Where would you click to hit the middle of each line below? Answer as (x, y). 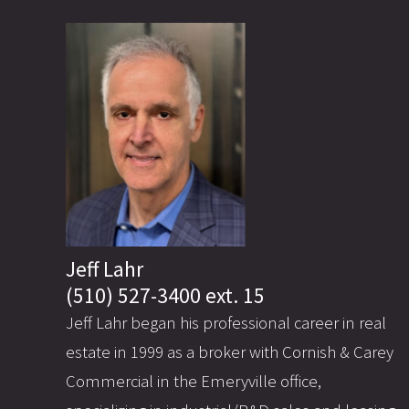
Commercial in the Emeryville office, (194, 381)
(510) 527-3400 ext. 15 (165, 295)
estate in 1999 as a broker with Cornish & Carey (230, 351)
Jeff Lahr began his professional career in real (226, 322)
